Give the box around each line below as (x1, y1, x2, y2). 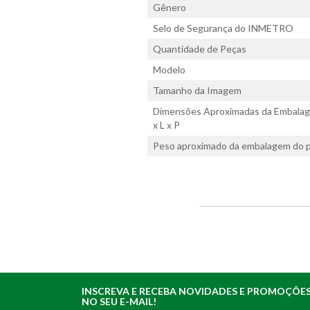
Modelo (153, 64, 186, 76)
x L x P (153, 119, 181, 131)
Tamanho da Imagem (153, 84, 242, 97)
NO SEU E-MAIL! (82, 295, 157, 308)
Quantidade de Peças (153, 43, 247, 55)
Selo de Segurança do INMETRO (153, 22, 294, 35)
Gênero (153, 1, 187, 14)
